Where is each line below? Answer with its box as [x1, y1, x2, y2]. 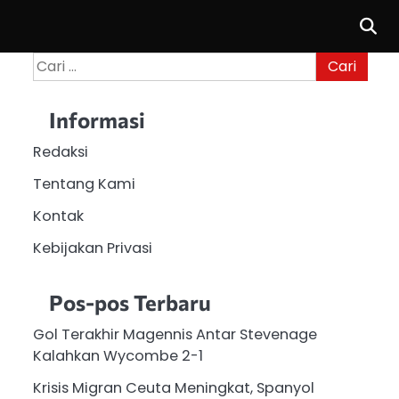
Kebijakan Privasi [32, 237, 152, 258]
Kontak [32, 205, 84, 226]
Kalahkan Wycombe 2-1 [32, 346, 203, 367]
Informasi [48, 106, 145, 133]
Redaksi [32, 141, 88, 162]
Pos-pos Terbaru [48, 289, 211, 316]
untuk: [31, 73, 74, 94]
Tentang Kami [32, 173, 135, 194]
